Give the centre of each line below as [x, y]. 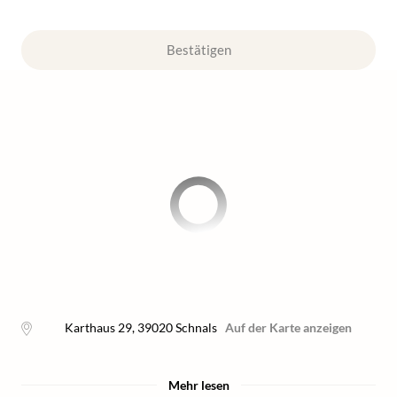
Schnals [196, 327]
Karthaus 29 [98, 327]
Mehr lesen [198, 385]
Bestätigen [198, 50]
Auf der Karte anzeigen [288, 327]
